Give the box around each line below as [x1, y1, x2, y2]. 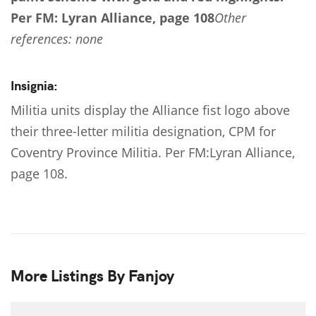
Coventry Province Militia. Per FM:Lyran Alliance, [11, 144, 295, 162]
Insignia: [11, 76, 58, 95]
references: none [11, 30, 103, 48]
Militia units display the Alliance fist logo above [11, 102, 290, 119]
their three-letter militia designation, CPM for [11, 123, 276, 140]
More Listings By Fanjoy [11, 264, 174, 286]
